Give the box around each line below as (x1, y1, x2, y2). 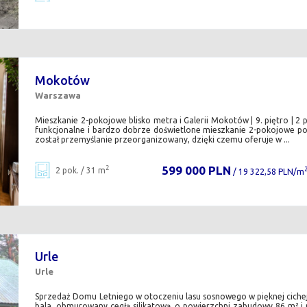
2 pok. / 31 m (56, 165, 106, 175)
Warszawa (35, 90, 82, 100)
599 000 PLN (161, 163, 231, 177)
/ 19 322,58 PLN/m (230, 167, 304, 176)
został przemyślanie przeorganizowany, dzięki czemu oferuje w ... (35, 134, 291, 144)
